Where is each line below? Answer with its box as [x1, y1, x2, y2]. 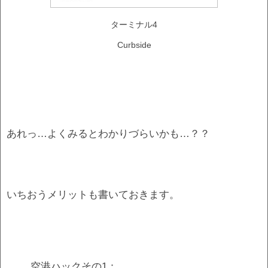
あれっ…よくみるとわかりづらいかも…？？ [7, 127, 210, 140]
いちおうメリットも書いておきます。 [7, 188, 179, 201]
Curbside [117, 39, 151, 50]
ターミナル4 [111, 19, 157, 29]
